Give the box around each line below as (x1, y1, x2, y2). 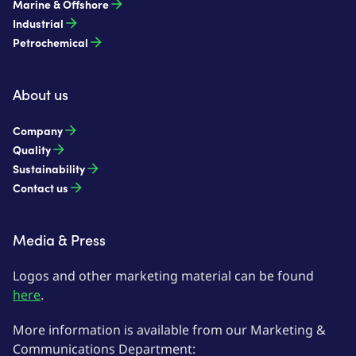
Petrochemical (13, 34, 88, 50)
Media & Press (13, 230, 106, 250)
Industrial (13, 15, 64, 31)
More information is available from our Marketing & (13, 321, 326, 339)
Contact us (13, 180, 68, 195)
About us (13, 84, 68, 104)
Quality (13, 141, 51, 157)
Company (13, 122, 63, 138)
